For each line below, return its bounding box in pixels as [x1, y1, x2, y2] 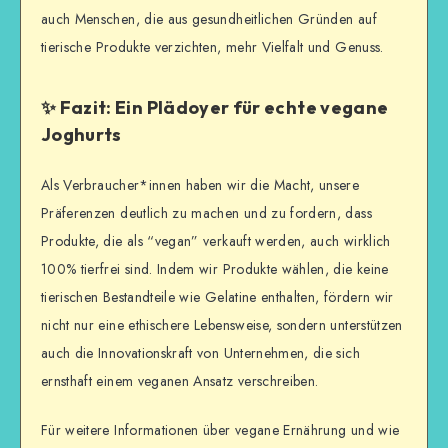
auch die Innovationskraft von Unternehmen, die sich [41, 342, 360, 363]
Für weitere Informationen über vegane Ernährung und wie [41, 419, 400, 440]
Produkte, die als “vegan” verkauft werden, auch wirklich [41, 230, 391, 251]
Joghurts [41, 123, 122, 147]
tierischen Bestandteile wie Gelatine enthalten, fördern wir [41, 286, 394, 307]
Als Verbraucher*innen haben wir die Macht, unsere [41, 174, 360, 195]
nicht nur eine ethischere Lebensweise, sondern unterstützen [41, 314, 403, 335]
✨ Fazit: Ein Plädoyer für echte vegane [41, 96, 389, 120]
